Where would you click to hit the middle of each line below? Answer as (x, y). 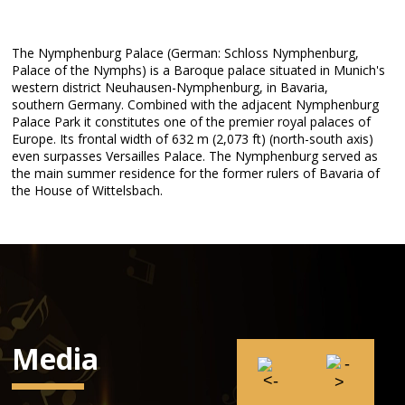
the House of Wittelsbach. (88, 190)
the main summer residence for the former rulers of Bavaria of (196, 173)
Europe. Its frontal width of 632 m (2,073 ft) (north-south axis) (193, 139)
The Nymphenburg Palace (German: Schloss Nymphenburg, (186, 53)
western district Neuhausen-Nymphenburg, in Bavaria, (170, 87)
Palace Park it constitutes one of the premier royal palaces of (192, 122)
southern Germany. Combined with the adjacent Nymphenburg (196, 104)
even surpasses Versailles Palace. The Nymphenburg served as (195, 156)
